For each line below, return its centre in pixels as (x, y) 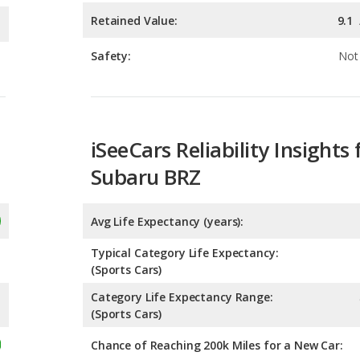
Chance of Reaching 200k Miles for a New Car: (217, 273)
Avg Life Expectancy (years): (168, 149)
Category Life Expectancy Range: (182, 225)
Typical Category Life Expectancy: (185, 181)
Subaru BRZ (146, 105)
